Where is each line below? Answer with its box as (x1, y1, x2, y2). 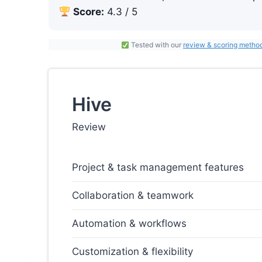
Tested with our (129, 40, 183, 50)
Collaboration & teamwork (72, 189, 194, 202)
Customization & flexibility (72, 246, 193, 258)
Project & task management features (72, 161, 244, 174)
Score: (73, 6, 105, 18)
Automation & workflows (72, 218, 187, 230)
